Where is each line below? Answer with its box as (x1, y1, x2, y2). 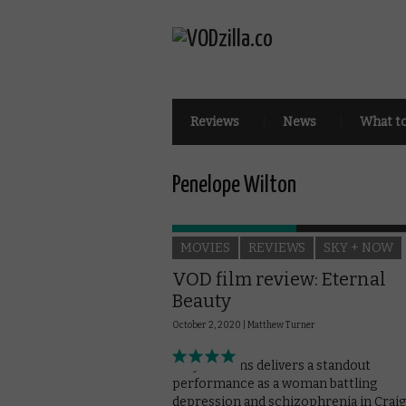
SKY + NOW (324, 240, 393, 256)
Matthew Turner (247, 320, 315, 331)
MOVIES (180, 240, 230, 256)
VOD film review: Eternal (172, 268, 386, 290)
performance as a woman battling (172, 376, 377, 391)
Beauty (172, 290, 231, 312)
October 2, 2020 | (172, 320, 247, 331)
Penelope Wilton (172, 174, 296, 197)
